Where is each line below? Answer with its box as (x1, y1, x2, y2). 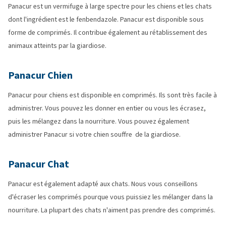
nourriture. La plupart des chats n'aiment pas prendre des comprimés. (8, 205, 217, 215)
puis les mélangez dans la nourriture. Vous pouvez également (8, 117, 189, 126)
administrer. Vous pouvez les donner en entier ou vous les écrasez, (8, 103, 206, 113)
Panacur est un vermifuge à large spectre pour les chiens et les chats (8, 2, 212, 11)
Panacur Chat (8, 157, 69, 171)
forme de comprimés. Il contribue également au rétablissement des (8, 28, 207, 37)
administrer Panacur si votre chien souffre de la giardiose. (8, 130, 182, 139)
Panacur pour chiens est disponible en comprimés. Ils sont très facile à (8, 90, 217, 100)
